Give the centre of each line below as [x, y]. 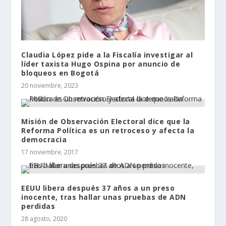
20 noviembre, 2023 [50, 86]
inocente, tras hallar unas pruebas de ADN [104, 197]
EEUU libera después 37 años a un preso [98, 188]
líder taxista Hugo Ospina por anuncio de [101, 64]
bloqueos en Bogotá [60, 73]
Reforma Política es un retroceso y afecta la [108, 131]
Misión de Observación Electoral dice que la [106, 122]
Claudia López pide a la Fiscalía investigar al [107, 55]
